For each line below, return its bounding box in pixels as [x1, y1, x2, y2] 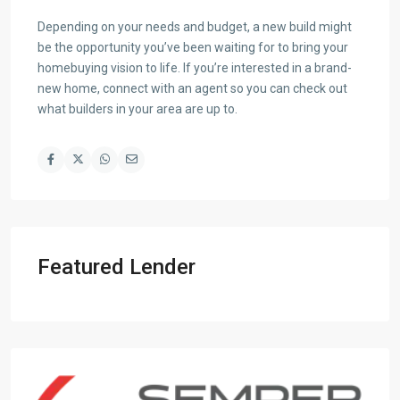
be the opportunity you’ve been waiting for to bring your [37, 39, 348, 54]
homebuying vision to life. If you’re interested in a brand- [37, 60, 352, 75]
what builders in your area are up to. [37, 101, 237, 116]
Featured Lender [37, 254, 196, 279]
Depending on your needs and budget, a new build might [37, 19, 352, 34]
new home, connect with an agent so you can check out [37, 80, 347, 96]
